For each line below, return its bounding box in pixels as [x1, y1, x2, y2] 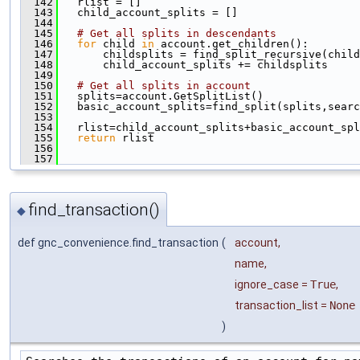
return [77, 132, 116, 145]
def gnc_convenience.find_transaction [18, 236, 219, 250]
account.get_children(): [154, 38, 309, 51]
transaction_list [235, 299, 318, 313]
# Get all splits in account [77, 80, 251, 92]
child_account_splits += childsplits [58, 59, 328, 72]
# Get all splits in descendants [77, 27, 276, 40]
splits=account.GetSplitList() [58, 90, 264, 103]
